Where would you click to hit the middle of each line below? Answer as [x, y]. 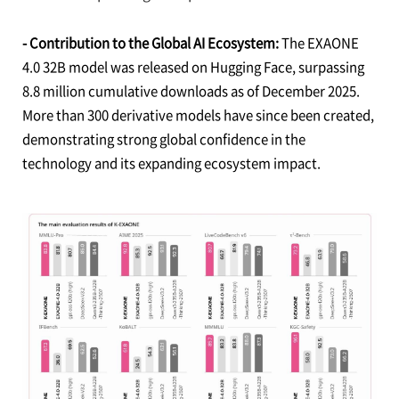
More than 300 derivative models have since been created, [198, 115]
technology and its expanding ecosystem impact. [171, 163]
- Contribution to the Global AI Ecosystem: [151, 43]
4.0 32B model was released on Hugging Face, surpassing [193, 67]
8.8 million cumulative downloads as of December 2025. [191, 91]
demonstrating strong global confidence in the [163, 139]
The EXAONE [320, 43]
